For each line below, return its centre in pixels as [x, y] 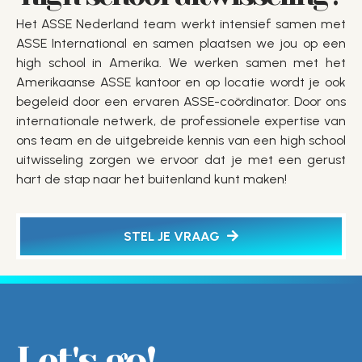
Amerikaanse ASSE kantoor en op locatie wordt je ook [181, 82]
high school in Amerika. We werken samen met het [181, 62]
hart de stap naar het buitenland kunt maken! [152, 179]
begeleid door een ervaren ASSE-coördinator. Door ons [181, 101]
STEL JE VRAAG [173, 236]
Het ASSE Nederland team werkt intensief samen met [181, 23]
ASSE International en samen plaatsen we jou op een [181, 43]
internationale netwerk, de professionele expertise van [181, 120]
